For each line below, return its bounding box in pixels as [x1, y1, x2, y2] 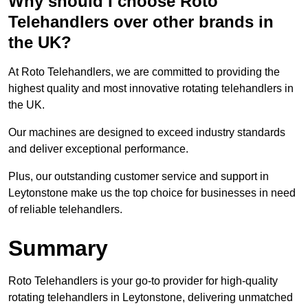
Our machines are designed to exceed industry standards [8, 126, 285, 139]
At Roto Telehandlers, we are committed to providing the [8, 66, 280, 78]
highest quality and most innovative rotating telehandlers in [8, 82, 294, 95]
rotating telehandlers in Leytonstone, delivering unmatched [8, 291, 293, 304]
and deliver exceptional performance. [8, 143, 188, 155]
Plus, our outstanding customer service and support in [8, 170, 269, 183]
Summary [8, 236, 108, 261]
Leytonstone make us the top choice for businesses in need [8, 187, 296, 199]
